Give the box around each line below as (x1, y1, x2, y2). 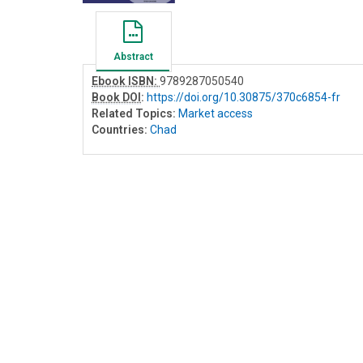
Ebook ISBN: (92, 74, 160, 88)
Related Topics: (92, 106, 176, 120)
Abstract (113, 50, 153, 62)
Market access (178, 106, 253, 120)
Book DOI (92, 90, 141, 104)
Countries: (92, 122, 147, 136)
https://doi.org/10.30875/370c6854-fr (147, 90, 340, 104)
